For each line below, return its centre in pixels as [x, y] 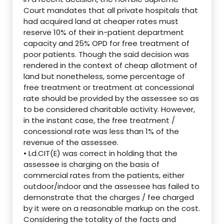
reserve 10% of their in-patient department [104, 32]
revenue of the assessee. [71, 142]
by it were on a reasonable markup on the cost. [112, 208]
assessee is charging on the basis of [91, 164]
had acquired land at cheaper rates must [101, 21]
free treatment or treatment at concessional [109, 87]
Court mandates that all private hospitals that [111, 10]
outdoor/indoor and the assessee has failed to [111, 186]
